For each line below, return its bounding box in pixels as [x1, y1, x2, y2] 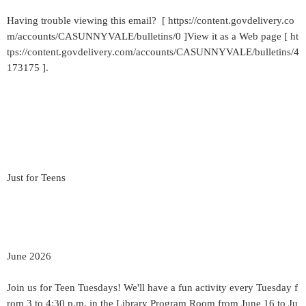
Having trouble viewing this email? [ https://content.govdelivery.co [7, 15, 294, 26]
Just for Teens [7, 172, 66, 183]
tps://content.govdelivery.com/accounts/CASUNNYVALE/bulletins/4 [7, 46, 299, 57]
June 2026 [7, 251, 51, 262]
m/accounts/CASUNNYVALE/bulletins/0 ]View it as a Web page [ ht [7, 31, 298, 42]
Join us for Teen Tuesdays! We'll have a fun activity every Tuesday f [7, 282, 298, 293]
